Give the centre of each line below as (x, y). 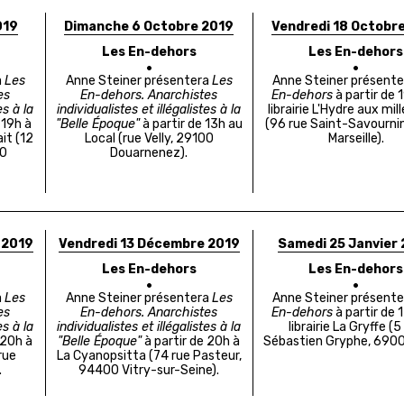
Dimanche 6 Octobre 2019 (149, 27)
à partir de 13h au (191, 124)
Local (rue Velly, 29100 (149, 139)
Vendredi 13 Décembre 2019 (149, 244)
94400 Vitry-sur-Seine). (149, 371)
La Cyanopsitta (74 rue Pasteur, (149, 356)
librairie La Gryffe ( (341, 327)
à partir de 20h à (191, 342)
